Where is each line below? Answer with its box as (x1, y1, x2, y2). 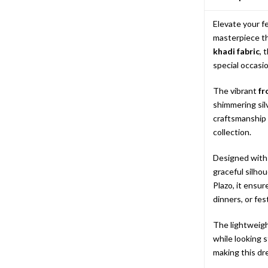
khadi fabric (213, 46, 260, 56)
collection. (213, 127, 252, 137)
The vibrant (213, 86, 259, 96)
